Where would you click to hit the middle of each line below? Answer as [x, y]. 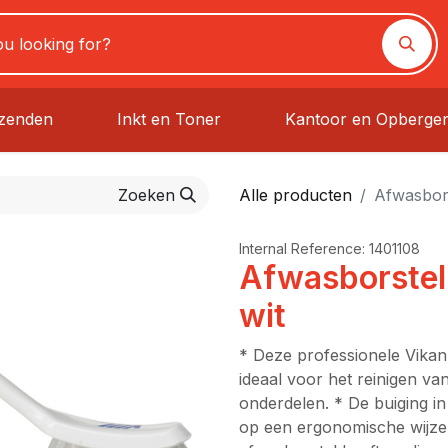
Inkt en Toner [169, 118]
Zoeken [146, 195]
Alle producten [295, 195]
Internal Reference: [304, 248]
